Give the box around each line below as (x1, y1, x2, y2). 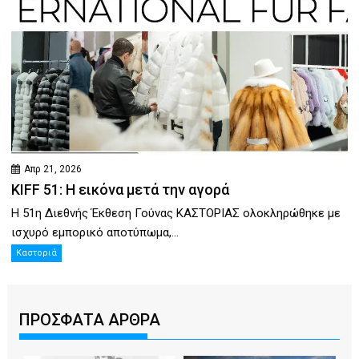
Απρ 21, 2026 (24, 163, 83, 175)
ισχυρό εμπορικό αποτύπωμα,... (11, 225, 179, 240)
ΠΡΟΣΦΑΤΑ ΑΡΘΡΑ (19, 310, 161, 330)
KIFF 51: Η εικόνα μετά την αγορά (11, 181, 230, 199)
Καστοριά (16, 248, 58, 259)
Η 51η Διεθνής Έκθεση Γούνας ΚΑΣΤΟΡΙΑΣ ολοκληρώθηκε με (11, 206, 341, 221)
